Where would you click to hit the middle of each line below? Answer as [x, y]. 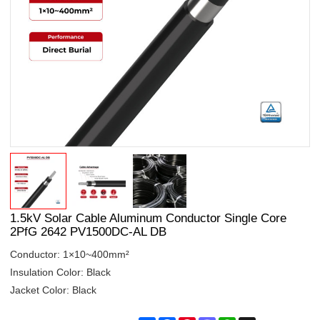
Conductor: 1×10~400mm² [70, 254]
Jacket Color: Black [54, 290]
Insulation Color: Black [61, 272]
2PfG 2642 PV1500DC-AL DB [89, 231]
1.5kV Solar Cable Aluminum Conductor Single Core [149, 217]
